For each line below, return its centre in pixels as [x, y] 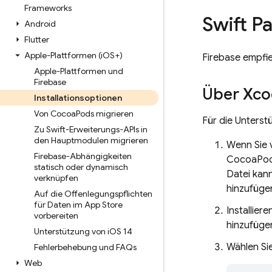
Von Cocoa [55, 114]
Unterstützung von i [72, 231]
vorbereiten [56, 216]
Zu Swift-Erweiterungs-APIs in [91, 129]
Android [40, 24]
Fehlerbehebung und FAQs [85, 247]
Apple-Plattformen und [79, 71]
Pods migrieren [105, 114]
